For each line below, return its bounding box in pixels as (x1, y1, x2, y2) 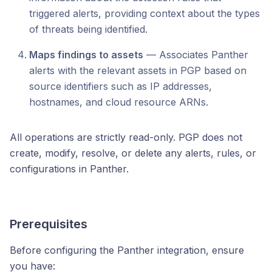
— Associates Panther (143, 49, 248, 61)
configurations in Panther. (10, 163, 129, 175)
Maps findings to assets (29, 49, 143, 61)
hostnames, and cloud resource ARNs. (29, 96, 208, 108)
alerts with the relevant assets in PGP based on (29, 64, 246, 76)
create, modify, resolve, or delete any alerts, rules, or (10, 147, 256, 159)
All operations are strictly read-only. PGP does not (10, 131, 242, 143)
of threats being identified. (29, 23, 148, 35)
